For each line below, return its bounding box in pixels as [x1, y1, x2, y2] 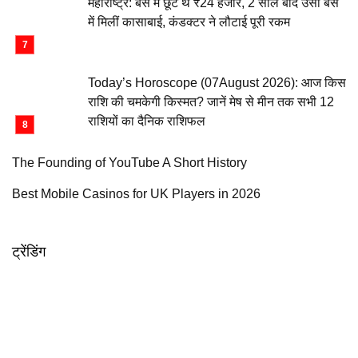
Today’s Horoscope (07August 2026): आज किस [88, 76, 346, 89]
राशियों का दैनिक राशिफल [88, 114, 205, 128]
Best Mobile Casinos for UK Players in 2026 [12, 187, 261, 201]
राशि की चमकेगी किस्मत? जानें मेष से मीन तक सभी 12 [88, 95, 334, 109]
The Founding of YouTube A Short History [12, 156, 247, 169]
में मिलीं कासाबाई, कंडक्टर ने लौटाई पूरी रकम [88, 15, 290, 29]
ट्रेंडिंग [12, 244, 46, 260]
